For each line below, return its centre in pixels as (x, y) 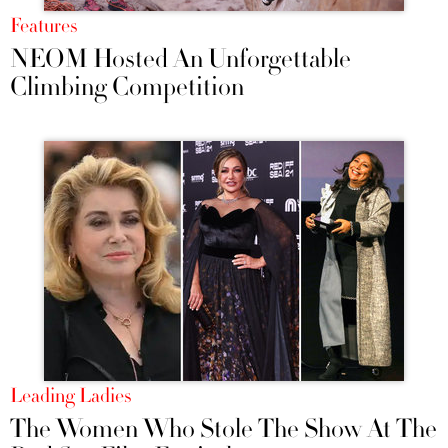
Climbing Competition (127, 87)
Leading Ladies (70, 396)
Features (43, 26)
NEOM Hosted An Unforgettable (180, 59)
